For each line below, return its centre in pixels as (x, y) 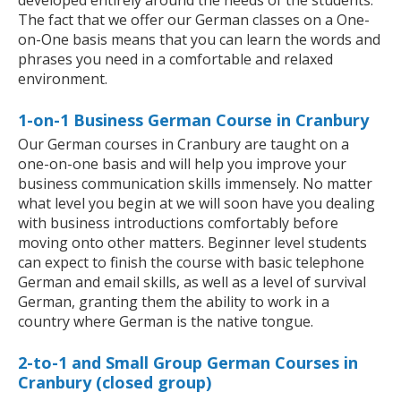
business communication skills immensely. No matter (195, 184)
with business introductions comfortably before (178, 223)
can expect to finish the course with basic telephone (191, 263)
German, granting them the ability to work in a (174, 302)
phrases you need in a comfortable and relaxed (175, 60)
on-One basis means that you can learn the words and (199, 40)
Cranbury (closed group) (115, 383)
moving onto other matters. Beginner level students (192, 243)
